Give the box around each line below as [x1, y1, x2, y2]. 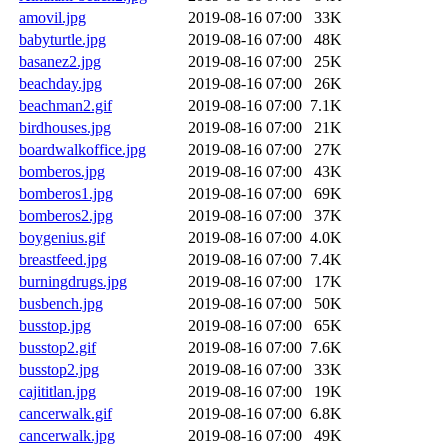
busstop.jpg [19, 316, 91, 334]
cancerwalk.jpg [19, 426, 115, 444]
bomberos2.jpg [19, 206, 113, 224]
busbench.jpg [19, 294, 103, 312]
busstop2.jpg [19, 360, 99, 378]
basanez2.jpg [19, 52, 101, 70]
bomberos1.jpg [19, 184, 113, 202]
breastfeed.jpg [19, 250, 107, 268]
